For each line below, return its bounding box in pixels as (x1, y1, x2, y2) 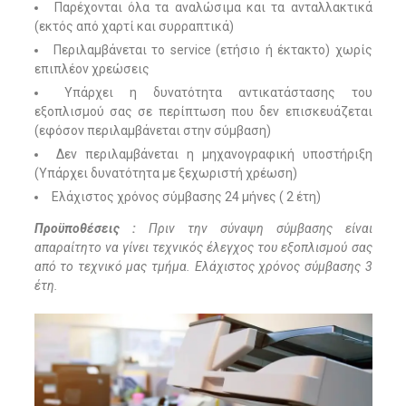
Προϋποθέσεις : (34, 221, 136, 237)
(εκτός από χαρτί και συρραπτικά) (34, 19, 234, 34)
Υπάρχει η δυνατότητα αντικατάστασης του (64, 85, 372, 101)
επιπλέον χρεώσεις (34, 62, 150, 77)
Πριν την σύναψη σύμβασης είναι (135, 221, 372, 237)
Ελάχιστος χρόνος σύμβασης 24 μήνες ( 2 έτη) (51, 189, 321, 205)
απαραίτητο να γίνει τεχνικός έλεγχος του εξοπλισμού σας (34, 240, 372, 256)
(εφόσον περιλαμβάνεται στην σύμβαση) (34, 123, 271, 139)
